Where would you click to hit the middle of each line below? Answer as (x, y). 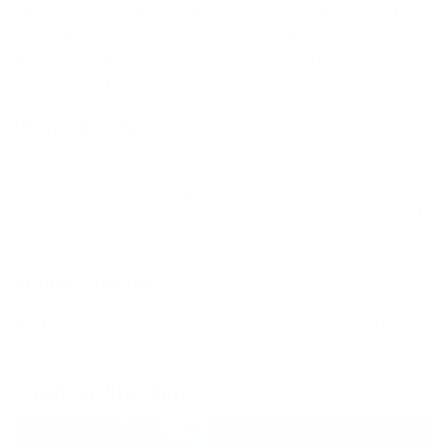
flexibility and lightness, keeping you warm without (192, 58)
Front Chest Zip (82, 283)
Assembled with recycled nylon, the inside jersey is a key (216, 167)
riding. (37, 348)
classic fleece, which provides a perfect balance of (192, 34)
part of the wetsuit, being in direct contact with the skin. (206, 191)
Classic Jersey (77, 126)
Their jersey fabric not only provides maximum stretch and (218, 215)
